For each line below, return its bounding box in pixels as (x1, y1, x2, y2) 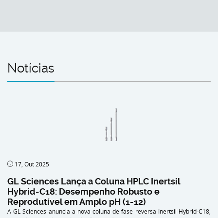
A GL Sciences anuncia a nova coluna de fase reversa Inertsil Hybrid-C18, (7, 207, 211, 215)
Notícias (7, 60, 54, 75)
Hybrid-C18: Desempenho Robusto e (7, 186, 160, 197)
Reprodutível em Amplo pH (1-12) (7, 196, 146, 207)
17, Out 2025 (13, 160, 49, 168)
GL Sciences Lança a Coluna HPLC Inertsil (7, 176, 180, 186)
